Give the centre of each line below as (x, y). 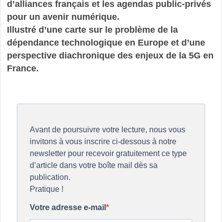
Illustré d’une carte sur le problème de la (92, 29)
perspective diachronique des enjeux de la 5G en (110, 55)
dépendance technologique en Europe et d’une (106, 42)
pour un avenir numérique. (63, 17)
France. (23, 68)
